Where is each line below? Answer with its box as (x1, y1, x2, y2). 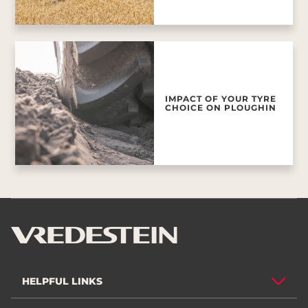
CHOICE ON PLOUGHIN (165, 102, 276, 113)
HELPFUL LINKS (22, 274, 102, 287)
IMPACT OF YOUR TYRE (165, 93, 276, 104)
